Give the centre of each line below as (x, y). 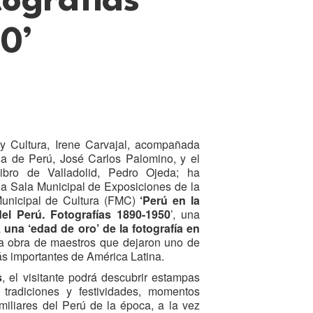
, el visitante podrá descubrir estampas (101, 277)
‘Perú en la (170, 200)
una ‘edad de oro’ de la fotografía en (102, 228)
